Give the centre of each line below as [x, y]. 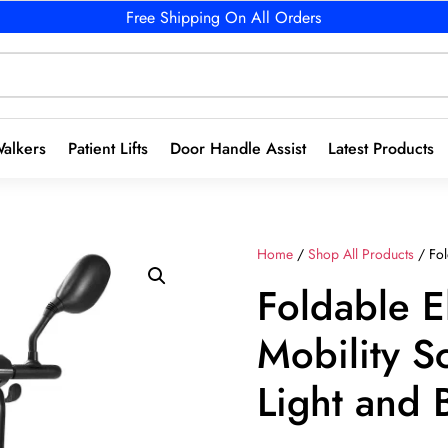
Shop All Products [361, 253]
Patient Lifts [108, 148]
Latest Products [381, 148]
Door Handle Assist [238, 148]
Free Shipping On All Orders [224, 17]
